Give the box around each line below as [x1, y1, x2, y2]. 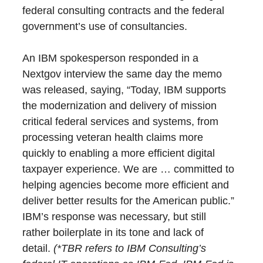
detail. [22, 242, 54, 255]
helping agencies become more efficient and [22, 179, 230, 191]
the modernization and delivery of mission [22, 100, 217, 112]
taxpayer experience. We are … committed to [22, 163, 235, 176]
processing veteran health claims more [22, 131, 204, 144]
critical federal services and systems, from [22, 116, 219, 128]
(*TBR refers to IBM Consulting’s [53, 242, 207, 255]
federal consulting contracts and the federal [22, 5, 225, 17]
